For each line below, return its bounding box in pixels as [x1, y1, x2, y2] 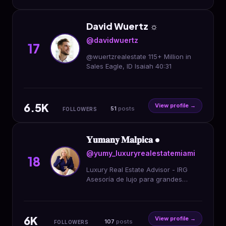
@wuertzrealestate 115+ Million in [86, 52, 191, 61]
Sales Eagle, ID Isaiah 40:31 [86, 62, 172, 70]
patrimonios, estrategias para [86, 185, 179, 193]
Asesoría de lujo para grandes [86, 175, 182, 183]
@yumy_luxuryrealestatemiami [86, 149, 195, 157]
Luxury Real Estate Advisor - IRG [86, 165, 188, 174]
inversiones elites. [86, 194, 143, 202]
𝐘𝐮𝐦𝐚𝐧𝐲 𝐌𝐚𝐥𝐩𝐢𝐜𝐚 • [86, 133, 160, 145]
